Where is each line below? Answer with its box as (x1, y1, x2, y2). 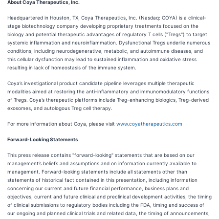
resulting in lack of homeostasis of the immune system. (7, 65, 136, 70)
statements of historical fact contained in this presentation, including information (7, 177, 197, 183)
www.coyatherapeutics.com (116, 121, 182, 127)
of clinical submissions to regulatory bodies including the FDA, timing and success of (7, 202, 204, 208)
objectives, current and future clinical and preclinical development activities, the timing (7, 194, 212, 199)
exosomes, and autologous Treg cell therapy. (7, 105, 112, 111)
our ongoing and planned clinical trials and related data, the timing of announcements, (7, 210, 210, 216)
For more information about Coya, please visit (7, 121, 116, 127)
